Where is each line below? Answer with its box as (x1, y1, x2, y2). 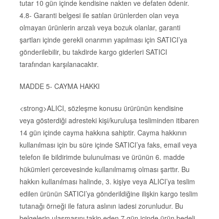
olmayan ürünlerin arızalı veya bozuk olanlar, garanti (20, 22, 180, 33)
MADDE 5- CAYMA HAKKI (20, 81, 100, 91)
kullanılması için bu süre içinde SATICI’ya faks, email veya (20, 139, 197, 150)
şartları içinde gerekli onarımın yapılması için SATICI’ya (20, 35, 187, 45)
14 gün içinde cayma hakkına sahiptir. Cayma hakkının (20, 127, 187, 137)
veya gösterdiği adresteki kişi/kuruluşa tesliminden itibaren (20, 115, 199, 125)
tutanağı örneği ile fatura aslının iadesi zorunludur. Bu (20, 200, 183, 211)
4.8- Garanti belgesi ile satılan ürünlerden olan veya (20, 10, 179, 21)
